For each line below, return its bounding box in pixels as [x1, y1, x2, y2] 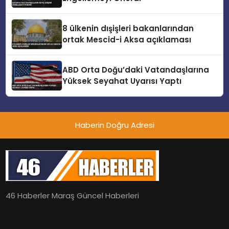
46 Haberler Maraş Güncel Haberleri [6, 190, 140, 201]
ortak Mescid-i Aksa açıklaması [62, 34, 192, 45]
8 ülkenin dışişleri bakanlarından [62, 23, 194, 34]
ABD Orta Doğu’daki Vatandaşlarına [62, 64, 210, 76]
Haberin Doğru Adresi [75, 120, 154, 131]
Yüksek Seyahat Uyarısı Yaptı [62, 76, 182, 87]
